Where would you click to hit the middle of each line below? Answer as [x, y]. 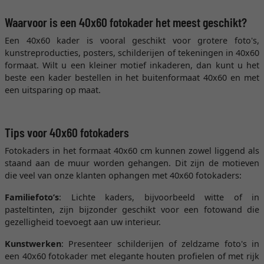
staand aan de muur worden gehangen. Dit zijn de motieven [132, 163]
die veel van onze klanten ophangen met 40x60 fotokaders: [123, 175]
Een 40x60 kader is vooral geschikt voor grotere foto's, [132, 40]
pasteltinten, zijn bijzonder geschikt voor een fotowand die [132, 209]
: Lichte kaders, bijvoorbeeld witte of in [159, 197]
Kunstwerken [33, 244]
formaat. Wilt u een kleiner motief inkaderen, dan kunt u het [132, 65]
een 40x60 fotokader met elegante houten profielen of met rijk [132, 256]
